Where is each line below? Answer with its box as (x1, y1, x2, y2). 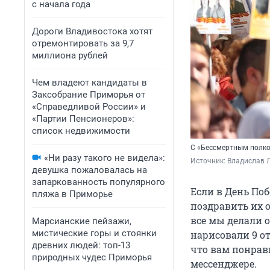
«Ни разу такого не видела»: (44, 152, 165, 163)
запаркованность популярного (32, 177, 165, 187)
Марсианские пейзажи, (32, 216, 131, 227)
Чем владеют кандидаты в (32, 77, 147, 88)
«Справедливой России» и (32, 101, 146, 112)
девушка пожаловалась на (32, 165, 147, 175)
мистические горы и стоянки (32, 228, 157, 239)
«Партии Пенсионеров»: (32, 113, 134, 124)
